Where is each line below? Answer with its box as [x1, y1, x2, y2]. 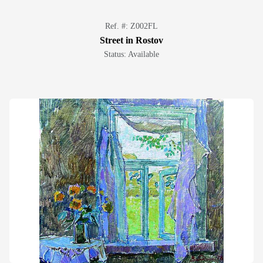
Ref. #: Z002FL [105, 22, 158, 31]
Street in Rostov [100, 35, 163, 45]
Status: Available [104, 50, 159, 59]
